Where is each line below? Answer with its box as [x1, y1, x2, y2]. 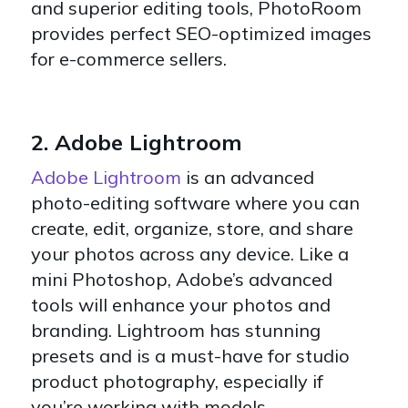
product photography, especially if [31, 369, 323, 393]
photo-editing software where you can [31, 190, 360, 214]
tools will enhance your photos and [31, 292, 331, 316]
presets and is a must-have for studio [31, 343, 350, 367]
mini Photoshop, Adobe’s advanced [31, 267, 332, 291]
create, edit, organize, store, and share [31, 216, 353, 240]
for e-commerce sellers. [31, 46, 227, 70]
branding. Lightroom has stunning [31, 318, 321, 342]
